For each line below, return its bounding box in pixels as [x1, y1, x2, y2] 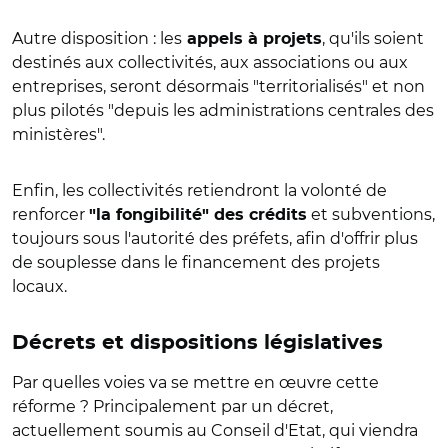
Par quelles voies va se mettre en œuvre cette [12, 372, 379, 392]
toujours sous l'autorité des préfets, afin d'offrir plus [12, 228, 418, 248]
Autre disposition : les [12, 28, 182, 48]
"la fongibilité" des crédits [89, 206, 307, 223]
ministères [12, 124, 97, 144]
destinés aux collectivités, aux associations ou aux [12, 52, 408, 72]
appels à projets [182, 30, 322, 47]
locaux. [12, 276, 67, 296]
